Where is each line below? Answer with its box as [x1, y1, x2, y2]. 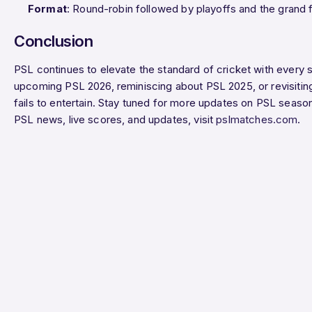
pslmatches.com [216, 112, 298, 126]
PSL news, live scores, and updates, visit [14, 112, 217, 126]
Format [28, 1, 67, 15]
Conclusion [14, 31, 93, 50]
